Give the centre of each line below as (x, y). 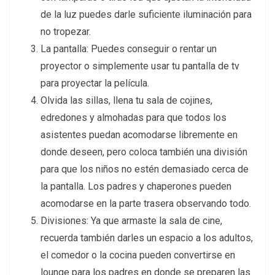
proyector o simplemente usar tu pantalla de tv (140, 66)
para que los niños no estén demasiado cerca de (145, 169)
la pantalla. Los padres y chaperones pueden (136, 187)
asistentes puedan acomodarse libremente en (139, 135)
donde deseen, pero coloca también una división (144, 152)
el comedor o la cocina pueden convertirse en (138, 255)
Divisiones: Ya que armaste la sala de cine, (131, 221)
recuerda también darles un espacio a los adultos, (147, 238)
